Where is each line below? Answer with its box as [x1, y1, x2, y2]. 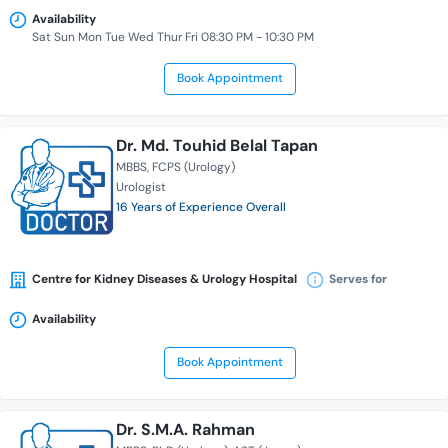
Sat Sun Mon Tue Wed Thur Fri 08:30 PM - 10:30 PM [32, 29, 314, 46]
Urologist [116, 179, 166, 196]
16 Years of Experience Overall [116, 199, 286, 216]
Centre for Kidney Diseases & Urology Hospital [32, 271, 297, 288]
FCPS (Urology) [152, 159, 235, 176]
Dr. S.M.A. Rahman [116, 419, 255, 441]
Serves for [329, 271, 387, 288]
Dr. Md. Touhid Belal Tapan [116, 135, 318, 157]
